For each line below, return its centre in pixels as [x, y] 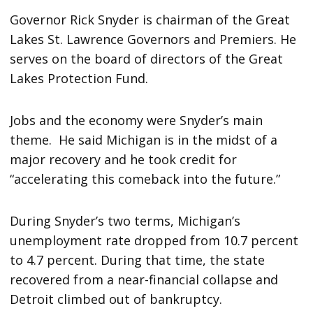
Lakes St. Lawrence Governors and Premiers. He [153, 39]
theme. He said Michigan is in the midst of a [144, 139]
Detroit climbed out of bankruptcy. [116, 299]
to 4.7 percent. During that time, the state [138, 260]
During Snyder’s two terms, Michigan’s [125, 220]
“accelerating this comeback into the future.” [145, 179]
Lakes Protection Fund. [79, 78]
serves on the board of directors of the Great [147, 58]
